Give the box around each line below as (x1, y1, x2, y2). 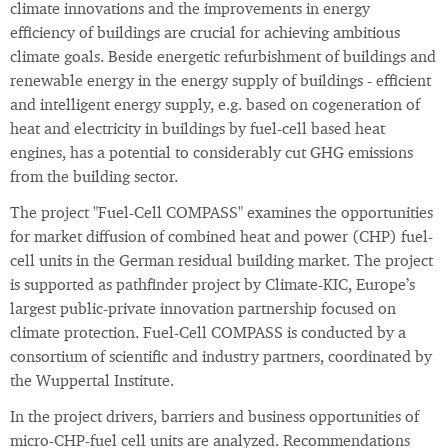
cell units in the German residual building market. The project (10, 254, 433, 271)
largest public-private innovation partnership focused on (10, 302, 396, 319)
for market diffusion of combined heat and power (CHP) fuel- (10, 230, 433, 247)
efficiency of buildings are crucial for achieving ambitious (10, 26, 400, 43)
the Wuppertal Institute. (10, 374, 178, 391)
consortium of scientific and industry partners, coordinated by (10, 350, 432, 367)
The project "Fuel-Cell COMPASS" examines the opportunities (10, 206, 433, 223)
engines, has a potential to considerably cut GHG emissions (10, 146, 413, 163)
